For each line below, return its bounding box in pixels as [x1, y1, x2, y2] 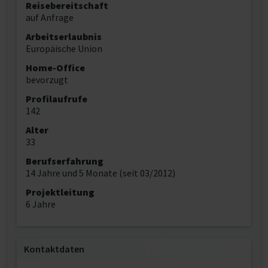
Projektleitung [26, 186, 95, 198]
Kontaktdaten [24, 243, 84, 255]
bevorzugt [26, 74, 68, 86]
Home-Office [26, 62, 85, 74]
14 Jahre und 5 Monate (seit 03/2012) [26, 167, 175, 179]
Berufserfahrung [26, 155, 103, 167]
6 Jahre [26, 198, 56, 210]
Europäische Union [26, 42, 102, 54]
